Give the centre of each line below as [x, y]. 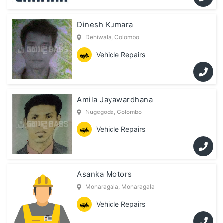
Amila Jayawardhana [115, 100]
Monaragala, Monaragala [120, 187]
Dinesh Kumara [105, 25]
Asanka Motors [105, 174]
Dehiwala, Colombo [112, 37]
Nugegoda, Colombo [114, 112]
